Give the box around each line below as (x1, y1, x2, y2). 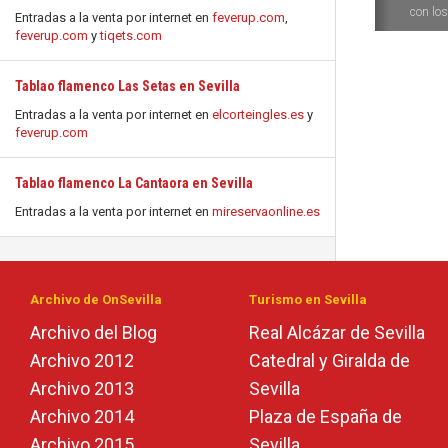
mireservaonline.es (212, 204, 320, 219)
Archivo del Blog (30, 322, 157, 343)
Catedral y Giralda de (249, 350, 410, 371)
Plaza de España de (249, 406, 402, 427)
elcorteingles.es (212, 107, 304, 122)
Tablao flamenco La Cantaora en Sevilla (15, 175, 253, 191)
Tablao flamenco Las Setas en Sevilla (15, 78, 240, 94)
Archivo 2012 (30, 350, 134, 371)
